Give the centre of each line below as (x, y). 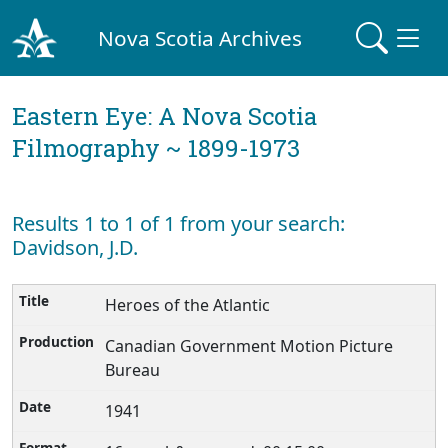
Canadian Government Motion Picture (249, 346)
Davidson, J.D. (75, 247)
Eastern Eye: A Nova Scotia (164, 116)
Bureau (135, 370)
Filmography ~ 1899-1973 (156, 148)
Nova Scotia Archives (200, 37)
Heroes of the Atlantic (190, 305)
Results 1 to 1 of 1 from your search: (178, 223)
